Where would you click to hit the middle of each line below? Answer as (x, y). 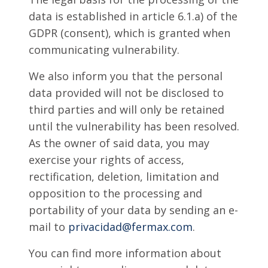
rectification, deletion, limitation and (124, 176)
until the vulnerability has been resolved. (134, 126)
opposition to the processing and (115, 193)
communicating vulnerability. (104, 50)
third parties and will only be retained (127, 109)
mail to (48, 227)
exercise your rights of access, (106, 160)
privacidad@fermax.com (130, 227)
